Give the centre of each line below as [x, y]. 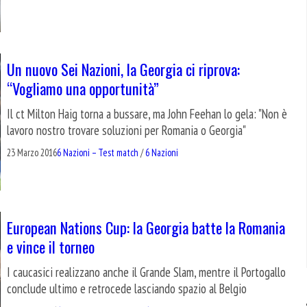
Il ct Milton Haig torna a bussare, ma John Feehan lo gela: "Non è [147, 113]
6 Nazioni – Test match [98, 152]
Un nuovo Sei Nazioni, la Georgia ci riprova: [123, 69]
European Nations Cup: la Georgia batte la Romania [146, 227]
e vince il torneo [51, 246]
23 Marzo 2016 [32, 152]
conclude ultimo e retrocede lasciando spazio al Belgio [127, 288]
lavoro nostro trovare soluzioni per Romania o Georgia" [126, 130]
